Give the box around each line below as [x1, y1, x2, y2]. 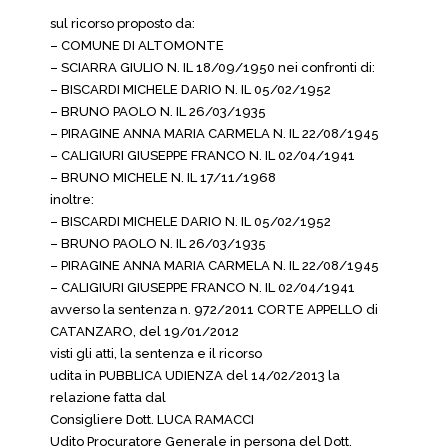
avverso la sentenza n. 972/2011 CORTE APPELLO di [50, 302, 378, 317]
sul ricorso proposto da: [50, 16, 195, 31]
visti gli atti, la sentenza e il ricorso [50, 346, 262, 361]
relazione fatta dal [50, 390, 166, 405]
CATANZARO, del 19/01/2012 [50, 324, 239, 339]
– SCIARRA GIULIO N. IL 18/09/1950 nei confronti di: [50, 60, 375, 75]
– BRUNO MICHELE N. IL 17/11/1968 [50, 170, 276, 185]
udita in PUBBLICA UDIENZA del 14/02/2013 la [50, 368, 340, 383]
